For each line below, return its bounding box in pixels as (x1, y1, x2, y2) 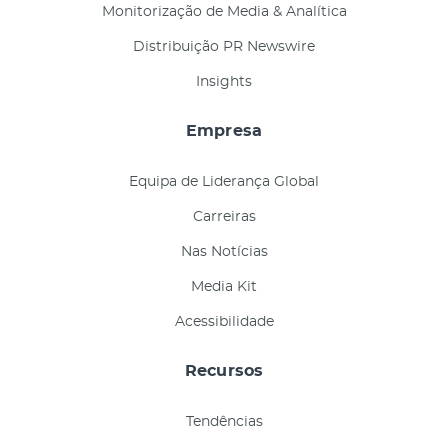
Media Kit (191, 280, 257, 295)
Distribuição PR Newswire (133, 40, 315, 55)
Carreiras (192, 210, 256, 225)
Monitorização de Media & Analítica (101, 5, 347, 20)
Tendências (185, 415, 263, 430)
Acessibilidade (174, 315, 274, 330)
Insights (196, 75, 252, 90)
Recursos (184, 363, 264, 380)
